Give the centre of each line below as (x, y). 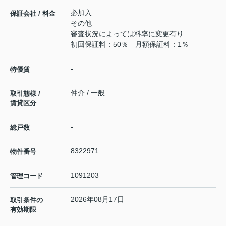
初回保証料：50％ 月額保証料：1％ (130, 44)
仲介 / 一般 (88, 93)
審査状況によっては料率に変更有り (127, 34)
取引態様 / (25, 93)
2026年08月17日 (97, 199)
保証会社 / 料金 (33, 13)
